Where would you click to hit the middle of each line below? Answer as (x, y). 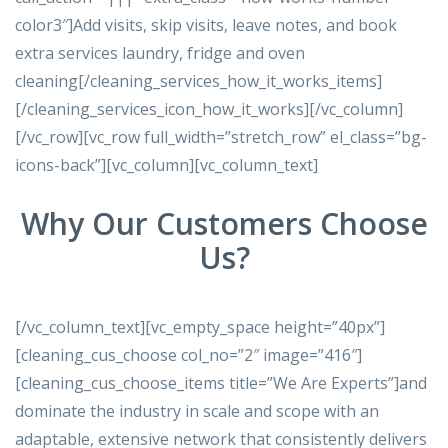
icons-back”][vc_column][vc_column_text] (166, 165)
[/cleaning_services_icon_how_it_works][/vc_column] (209, 109)
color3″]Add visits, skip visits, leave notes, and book (206, 25)
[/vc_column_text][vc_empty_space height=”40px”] (200, 327)
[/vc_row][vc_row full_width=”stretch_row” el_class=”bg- (221, 137)
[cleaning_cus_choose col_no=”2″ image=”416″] (188, 355)
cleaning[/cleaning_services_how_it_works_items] (198, 81)
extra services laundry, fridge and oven (160, 53)
